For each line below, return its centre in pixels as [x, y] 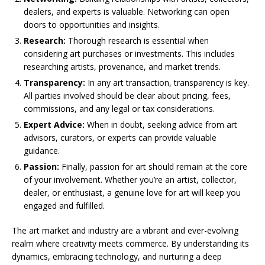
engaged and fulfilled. [64, 206]
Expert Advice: [54, 125]
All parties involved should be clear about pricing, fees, [127, 96]
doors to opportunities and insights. [92, 25]
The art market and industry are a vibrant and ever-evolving [125, 231]
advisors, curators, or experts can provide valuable [120, 138]
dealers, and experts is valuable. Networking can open [127, 12]
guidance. [42, 151]
